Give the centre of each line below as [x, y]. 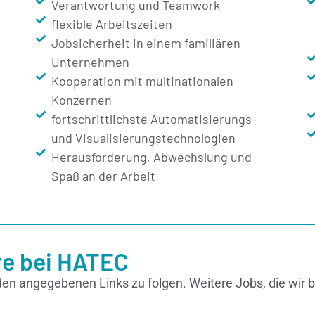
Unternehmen [91, 62]
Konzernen [82, 100]
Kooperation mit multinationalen [143, 81]
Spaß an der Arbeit [104, 176]
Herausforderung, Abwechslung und [152, 157]
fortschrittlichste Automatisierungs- [154, 119]
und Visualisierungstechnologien [144, 138]
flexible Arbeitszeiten [112, 24]
